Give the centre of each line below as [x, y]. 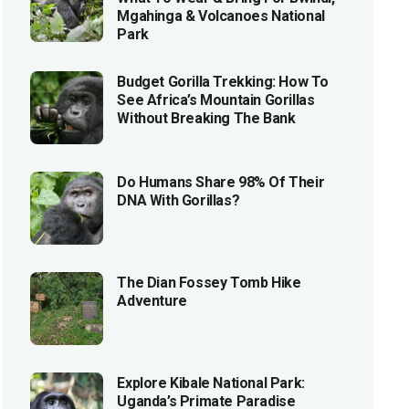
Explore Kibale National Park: [211, 383]
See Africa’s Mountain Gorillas [216, 100]
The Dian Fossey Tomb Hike [209, 283]
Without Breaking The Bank [206, 119]
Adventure [152, 301]
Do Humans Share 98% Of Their [221, 183]
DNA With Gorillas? [178, 201]
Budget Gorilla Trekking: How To [223, 82]
